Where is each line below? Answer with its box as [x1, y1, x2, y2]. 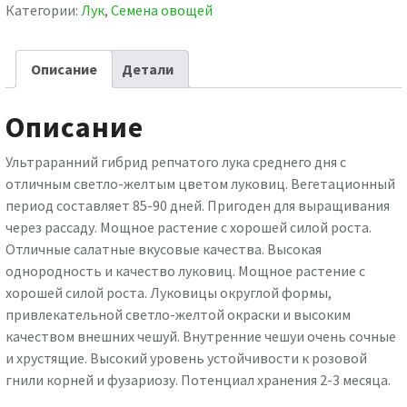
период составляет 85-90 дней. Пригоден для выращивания [5, 196, 390, 215]
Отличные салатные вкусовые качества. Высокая [5, 240, 322, 259]
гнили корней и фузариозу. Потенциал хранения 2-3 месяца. [5, 371, 391, 390]
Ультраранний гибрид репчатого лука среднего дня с [5, 153, 346, 172]
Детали [122, 60, 174, 79]
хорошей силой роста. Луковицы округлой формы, [5, 283, 332, 303]
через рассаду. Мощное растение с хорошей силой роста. [5, 218, 372, 237]
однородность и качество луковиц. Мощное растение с [5, 262, 365, 281]
